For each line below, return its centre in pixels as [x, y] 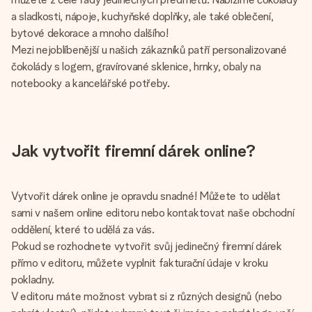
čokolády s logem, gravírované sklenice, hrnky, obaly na [136, 66]
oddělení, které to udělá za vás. [83, 229]
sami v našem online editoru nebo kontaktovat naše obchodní [153, 212]
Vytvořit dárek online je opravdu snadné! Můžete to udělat [146, 196]
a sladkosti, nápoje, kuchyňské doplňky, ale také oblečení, [142, 16]
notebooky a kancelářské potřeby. [91, 83]
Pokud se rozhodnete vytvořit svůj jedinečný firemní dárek [147, 246]
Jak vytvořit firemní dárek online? [134, 150]
